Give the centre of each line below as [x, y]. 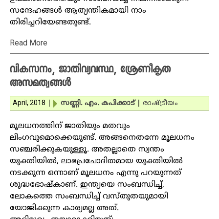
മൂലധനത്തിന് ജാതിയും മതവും [70, 126]
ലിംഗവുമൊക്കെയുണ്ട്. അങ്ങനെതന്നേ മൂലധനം [102, 138]
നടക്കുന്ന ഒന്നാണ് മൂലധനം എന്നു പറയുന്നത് [96, 173]
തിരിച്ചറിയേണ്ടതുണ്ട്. [50, 22]
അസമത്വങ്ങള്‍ [40, 84]
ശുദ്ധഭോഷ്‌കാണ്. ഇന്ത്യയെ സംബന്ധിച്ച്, [87, 185]
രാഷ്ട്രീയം [160, 103]
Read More [29, 43]
